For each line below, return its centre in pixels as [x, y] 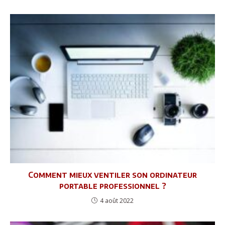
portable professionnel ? [113, 186]
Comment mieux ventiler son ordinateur [113, 175]
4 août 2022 [117, 201]
